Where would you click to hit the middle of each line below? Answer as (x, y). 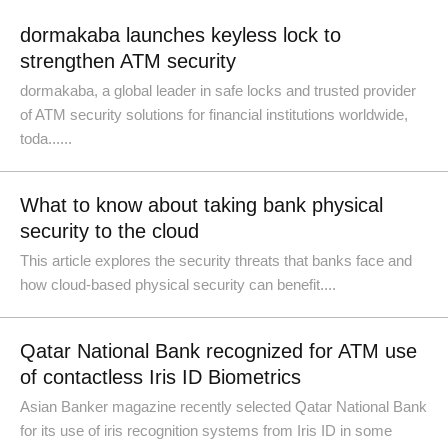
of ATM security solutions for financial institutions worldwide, (214, 114)
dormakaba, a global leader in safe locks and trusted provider (218, 90)
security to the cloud (109, 231)
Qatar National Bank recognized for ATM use (218, 351)
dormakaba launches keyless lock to (180, 35)
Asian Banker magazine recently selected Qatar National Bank (223, 406)
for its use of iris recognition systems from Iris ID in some (206, 430)
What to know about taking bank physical (201, 205)
